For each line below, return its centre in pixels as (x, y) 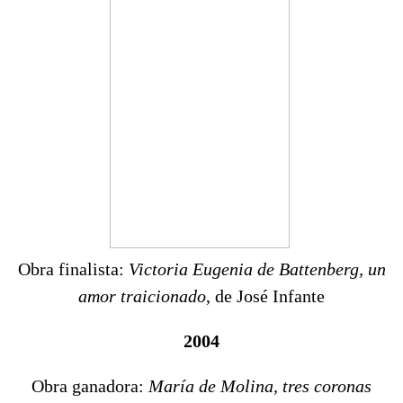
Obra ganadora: (90, 386)
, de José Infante (265, 296)
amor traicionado (142, 296)
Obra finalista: (73, 269)
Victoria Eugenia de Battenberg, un (257, 269)
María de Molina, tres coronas (260, 386)
